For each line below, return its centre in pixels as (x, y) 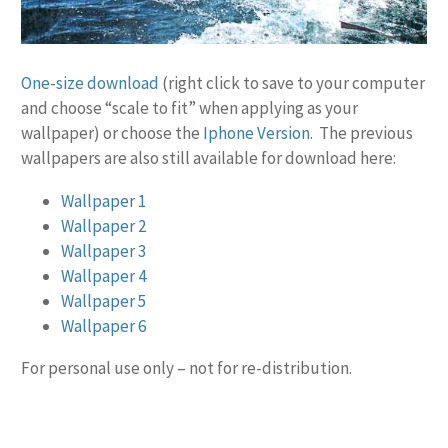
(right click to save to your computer (292, 82)
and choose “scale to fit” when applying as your (189, 107)
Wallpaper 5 (103, 301)
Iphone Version (256, 132)
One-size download (90, 82)
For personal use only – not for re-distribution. (186, 368)
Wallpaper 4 (103, 276)
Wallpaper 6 (103, 326)
